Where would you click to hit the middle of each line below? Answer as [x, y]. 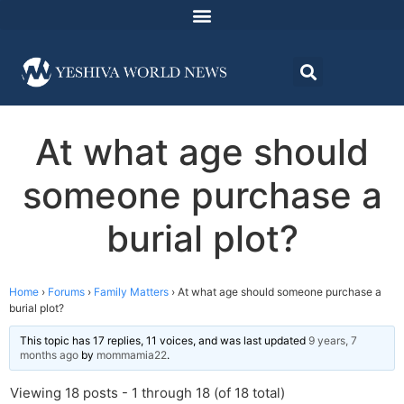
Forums [66, 292]
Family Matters [131, 292]
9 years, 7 [333, 341]
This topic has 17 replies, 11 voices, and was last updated [164, 341]
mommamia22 [132, 355]
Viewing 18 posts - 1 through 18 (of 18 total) [147, 393]
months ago [49, 355]
